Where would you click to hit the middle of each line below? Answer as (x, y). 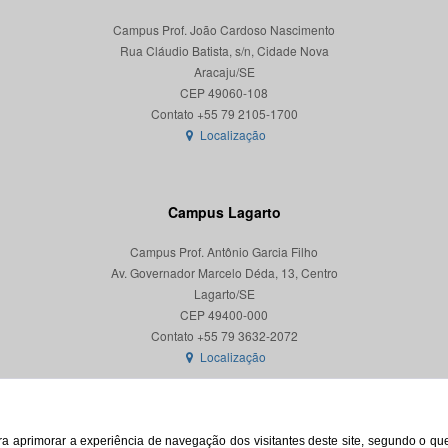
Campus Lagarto (224, 212)
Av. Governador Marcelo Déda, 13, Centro (224, 272)
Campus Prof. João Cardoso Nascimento (224, 29)
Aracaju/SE (224, 71)
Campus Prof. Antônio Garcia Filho (224, 251)
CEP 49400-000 (224, 314)
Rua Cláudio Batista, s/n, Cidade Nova (224, 50)
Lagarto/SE (224, 293)
